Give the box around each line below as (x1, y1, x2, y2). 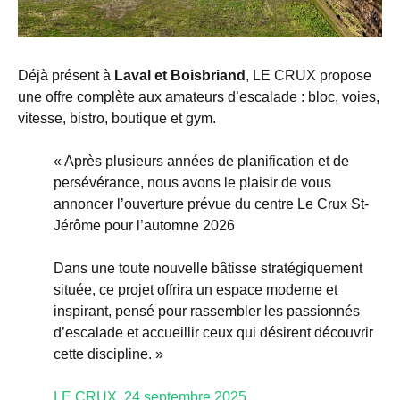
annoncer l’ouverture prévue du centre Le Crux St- (54, 196, 369, 212)
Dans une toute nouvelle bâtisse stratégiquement (54, 261, 362, 277)
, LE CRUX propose (246, 68, 371, 84)
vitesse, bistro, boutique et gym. (18, 111, 216, 127)
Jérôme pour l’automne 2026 (54, 218, 238, 234)
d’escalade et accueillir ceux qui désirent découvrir (54, 325, 373, 341)
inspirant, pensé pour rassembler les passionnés (54, 304, 360, 320)
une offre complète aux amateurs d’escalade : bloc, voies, (18, 89, 379, 105)
